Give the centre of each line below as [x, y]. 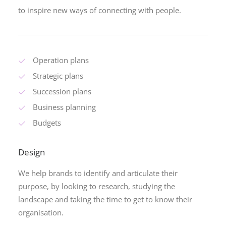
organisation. [41, 212]
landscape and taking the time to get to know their [105, 199]
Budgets [47, 123]
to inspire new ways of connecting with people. [100, 10]
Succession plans [62, 91]
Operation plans [61, 60]
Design [32, 152]
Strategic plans [58, 76]
